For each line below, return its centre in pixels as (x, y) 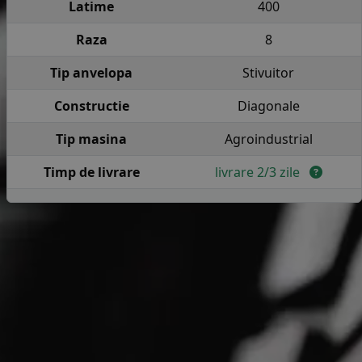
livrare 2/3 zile (262, 172)
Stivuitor (268, 73)
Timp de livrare (91, 172)
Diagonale (268, 106)
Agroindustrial (268, 139)
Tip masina (91, 139)
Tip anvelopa (91, 73)
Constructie (91, 106)
